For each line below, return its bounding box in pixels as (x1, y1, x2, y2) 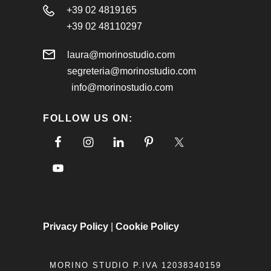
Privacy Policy (43, 221, 108, 232)
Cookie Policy (116, 221, 179, 232)
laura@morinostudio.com (67, 49, 175, 60)
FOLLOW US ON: (43, 113, 133, 123)
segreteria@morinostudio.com (67, 65, 196, 76)
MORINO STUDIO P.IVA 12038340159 (50, 260, 221, 270)
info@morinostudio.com (71, 82, 173, 93)
